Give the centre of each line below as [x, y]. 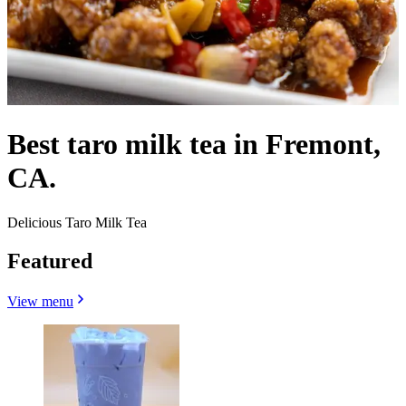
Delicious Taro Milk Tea [77, 222]
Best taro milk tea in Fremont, [194, 145]
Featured [50, 261]
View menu [40, 301]
